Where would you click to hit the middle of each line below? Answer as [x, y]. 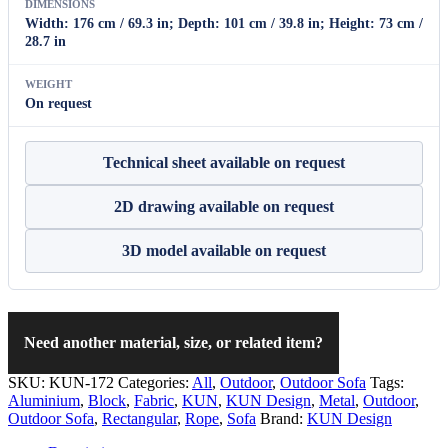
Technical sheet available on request [224, 162]
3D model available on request [224, 250]
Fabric [154, 400]
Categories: [155, 382]
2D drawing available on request [224, 206]
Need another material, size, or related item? [173, 342]
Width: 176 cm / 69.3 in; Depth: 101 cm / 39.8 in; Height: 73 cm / [224, 23]
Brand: [283, 418]
